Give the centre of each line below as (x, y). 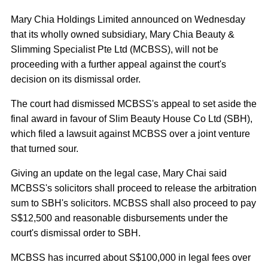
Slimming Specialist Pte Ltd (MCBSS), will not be (115, 49)
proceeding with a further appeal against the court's (118, 64)
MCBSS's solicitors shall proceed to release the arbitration (134, 188)
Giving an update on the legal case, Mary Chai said (119, 173)
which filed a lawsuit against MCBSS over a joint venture (130, 134)
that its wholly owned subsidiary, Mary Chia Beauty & (123, 34)
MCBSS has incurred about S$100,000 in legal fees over (131, 258)
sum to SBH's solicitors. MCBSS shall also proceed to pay (133, 203)
